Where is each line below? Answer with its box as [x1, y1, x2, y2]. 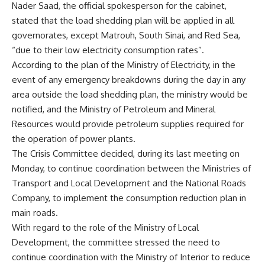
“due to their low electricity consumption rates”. [12, 44, 204, 56]
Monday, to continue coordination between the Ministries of [12, 162, 251, 174]
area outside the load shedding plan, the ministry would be [12, 88, 248, 100]
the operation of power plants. [12, 132, 135, 144]
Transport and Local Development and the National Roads [12, 177, 246, 189]
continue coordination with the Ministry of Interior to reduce [12, 251, 250, 263]
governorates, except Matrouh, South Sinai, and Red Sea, [12, 29, 240, 41]
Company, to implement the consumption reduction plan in [12, 192, 246, 203]
